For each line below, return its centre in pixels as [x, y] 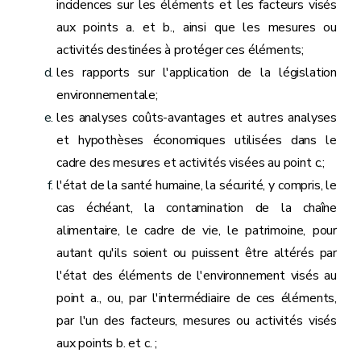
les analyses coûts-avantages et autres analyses [197, 118]
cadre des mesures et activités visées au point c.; [191, 163]
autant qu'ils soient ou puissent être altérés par [197, 253]
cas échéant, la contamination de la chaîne [197, 208]
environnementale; [110, 95]
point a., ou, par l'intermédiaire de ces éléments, [197, 298]
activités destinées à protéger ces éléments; [180, 50]
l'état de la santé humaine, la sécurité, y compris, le [197, 185]
